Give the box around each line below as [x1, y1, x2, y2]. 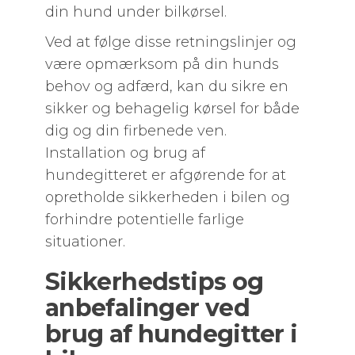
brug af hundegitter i [44, 319, 298, 349]
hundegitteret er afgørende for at [44, 166, 286, 184]
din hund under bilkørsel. [44, 3, 227, 21]
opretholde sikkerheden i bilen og [44, 189, 290, 206]
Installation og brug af [44, 144, 205, 162]
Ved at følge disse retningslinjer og [44, 33, 296, 51]
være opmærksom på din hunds [44, 55, 279, 73]
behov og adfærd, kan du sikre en [44, 78, 288, 95]
